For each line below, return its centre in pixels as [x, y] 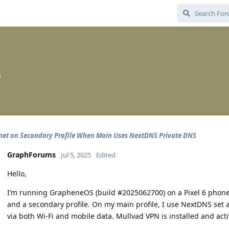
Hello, [17, 174]
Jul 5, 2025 [76, 155]
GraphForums [31, 155]
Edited [106, 155]
